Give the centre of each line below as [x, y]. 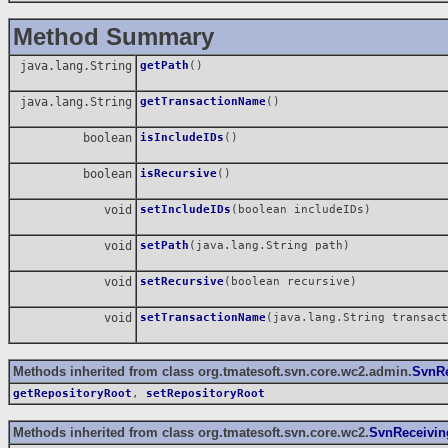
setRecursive [182, 281]
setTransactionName [203, 317]
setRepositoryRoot [205, 393]
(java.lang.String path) [269, 245]
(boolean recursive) [290, 281]
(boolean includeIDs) [301, 209]
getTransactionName [203, 101]
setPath [164, 245]
